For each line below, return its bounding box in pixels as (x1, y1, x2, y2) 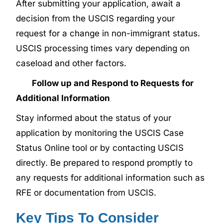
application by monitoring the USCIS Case (16, 127, 184, 138)
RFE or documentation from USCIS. (16, 187, 157, 198)
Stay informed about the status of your (16, 112, 172, 123)
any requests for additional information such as (16, 172, 205, 183)
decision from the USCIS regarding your (16, 13, 175, 23)
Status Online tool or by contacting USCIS (16, 142, 184, 153)
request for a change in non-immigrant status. (16, 28, 201, 38)
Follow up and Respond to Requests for (16, 78, 194, 88)
